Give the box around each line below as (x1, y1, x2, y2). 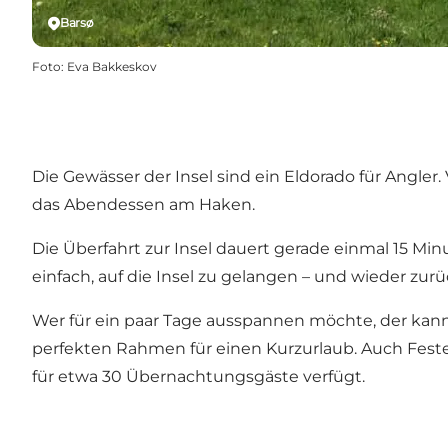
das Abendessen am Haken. (32, 195, 255, 215)
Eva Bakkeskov (67, 59, 157, 75)
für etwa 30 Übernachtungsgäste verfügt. (32, 367, 365, 387)
